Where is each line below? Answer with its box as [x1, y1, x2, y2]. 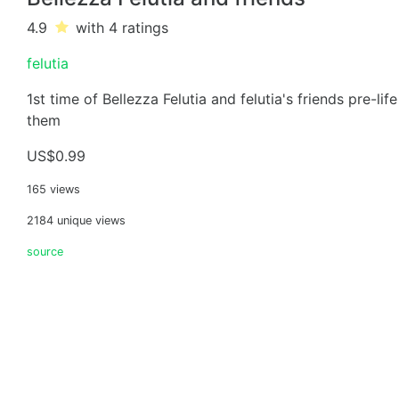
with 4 [76, 19, 123, 37]
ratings [122, 19, 169, 37]
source [27, 245, 63, 258]
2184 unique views [27, 214, 126, 227]
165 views [27, 183, 80, 196]
